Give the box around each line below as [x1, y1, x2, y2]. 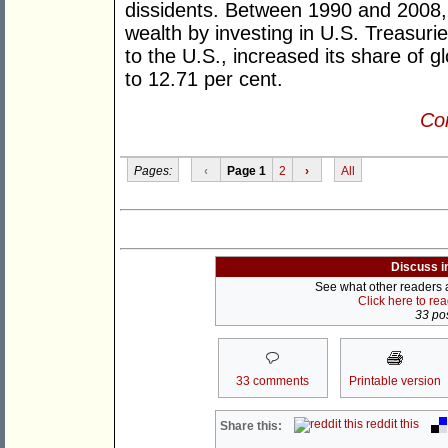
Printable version [348, 374, 441, 389]
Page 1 [226, 163, 266, 178]
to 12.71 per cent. [125, 68, 283, 91]
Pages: [133, 163, 172, 178]
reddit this [363, 417, 420, 432]
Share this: [220, 419, 283, 434]
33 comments [236, 374, 309, 389]
